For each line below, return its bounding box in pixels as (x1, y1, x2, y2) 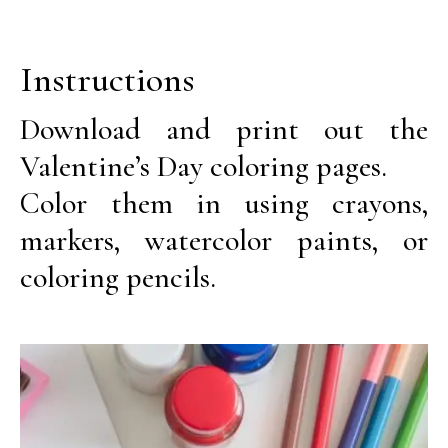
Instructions (20, 58, 195, 101)
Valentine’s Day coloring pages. (20, 148, 387, 185)
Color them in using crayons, (20, 185, 428, 222)
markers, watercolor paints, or (20, 222, 428, 259)
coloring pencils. (20, 259, 216, 296)
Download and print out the (20, 111, 428, 148)
